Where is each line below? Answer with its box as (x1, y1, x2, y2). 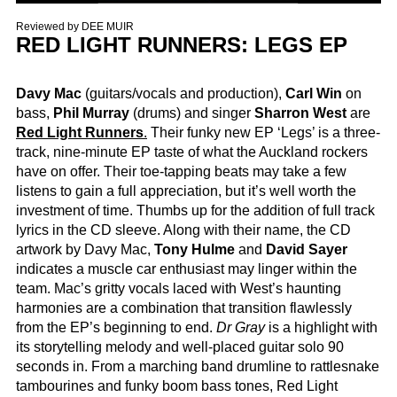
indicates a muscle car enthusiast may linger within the (16, 261, 357, 277)
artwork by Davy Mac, (16, 242, 154, 258)
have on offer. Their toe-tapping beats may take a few (16, 164, 346, 180)
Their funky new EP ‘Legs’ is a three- (147, 125, 380, 141)
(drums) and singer (129, 105, 254, 121)
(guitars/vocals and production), (82, 86, 282, 102)
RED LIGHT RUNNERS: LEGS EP (16, 32, 347, 57)
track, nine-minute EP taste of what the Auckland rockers (16, 144, 368, 160)
